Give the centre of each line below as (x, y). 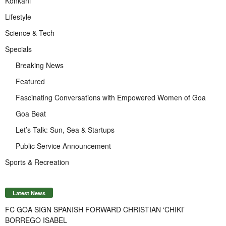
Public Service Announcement (63, 146)
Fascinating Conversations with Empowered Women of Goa (111, 97)
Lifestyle (18, 16)
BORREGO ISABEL (36, 220)
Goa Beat (31, 113)
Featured (30, 81)
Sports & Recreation (37, 162)
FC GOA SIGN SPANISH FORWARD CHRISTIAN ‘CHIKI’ (95, 209)
